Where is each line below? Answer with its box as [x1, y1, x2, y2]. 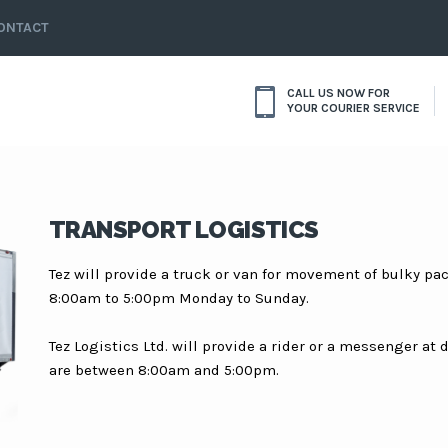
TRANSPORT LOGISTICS [49, 215, 319, 244]
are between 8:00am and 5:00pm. [49, 361, 279, 379]
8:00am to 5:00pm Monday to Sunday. [49, 289, 309, 307]
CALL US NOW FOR [287, 86, 390, 100]
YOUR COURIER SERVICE [287, 101, 420, 115]
